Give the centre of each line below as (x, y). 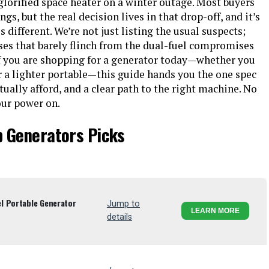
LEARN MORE (215, 211)
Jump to (123, 204)
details (119, 217)
